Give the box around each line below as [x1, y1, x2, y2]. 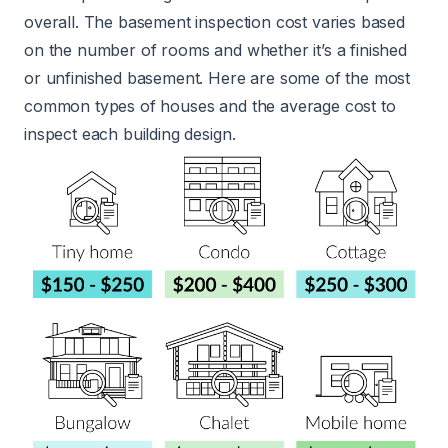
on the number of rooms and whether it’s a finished [24, 40, 407, 61]
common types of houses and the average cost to [24, 96, 396, 117]
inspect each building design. [24, 124, 236, 145]
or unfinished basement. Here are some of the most [24, 68, 411, 89]
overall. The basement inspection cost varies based [24, 12, 405, 33]
